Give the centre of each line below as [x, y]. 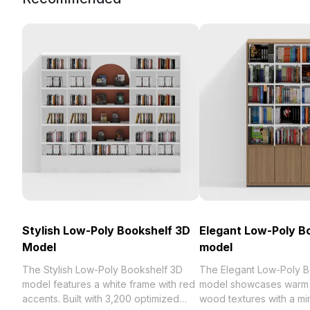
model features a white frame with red [109, 284]
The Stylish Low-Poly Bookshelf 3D [102, 270]
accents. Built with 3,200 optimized [101, 299]
